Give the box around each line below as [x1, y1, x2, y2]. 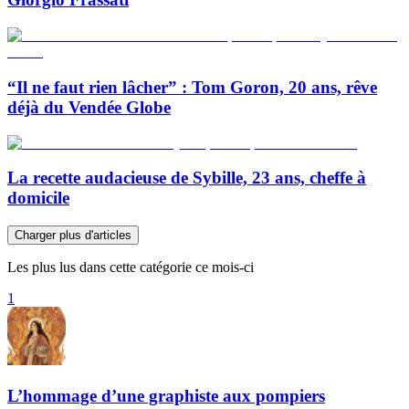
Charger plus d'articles [15, 228, 131, 242]
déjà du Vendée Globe [7, 97, 171, 117]
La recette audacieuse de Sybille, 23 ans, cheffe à [7, 168, 366, 188]
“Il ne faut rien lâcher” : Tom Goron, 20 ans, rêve [7, 77, 377, 97]
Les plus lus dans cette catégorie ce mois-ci [7, 259, 254, 275]
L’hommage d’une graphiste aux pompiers [7, 385, 325, 405]
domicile [7, 188, 69, 208]
